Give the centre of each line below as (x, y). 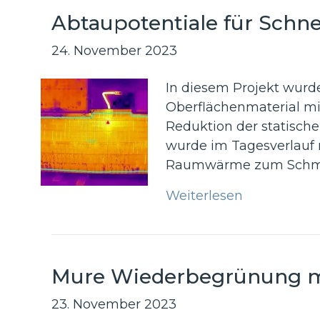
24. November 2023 (114, 51)
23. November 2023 (114, 305)
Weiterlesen (204, 196)
